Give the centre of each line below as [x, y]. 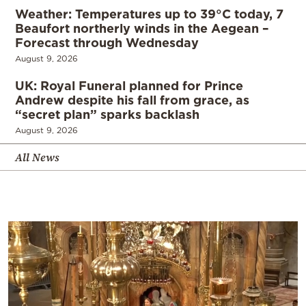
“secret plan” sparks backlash [107, 114]
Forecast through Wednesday [107, 43]
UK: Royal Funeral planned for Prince [129, 86]
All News [37, 157]
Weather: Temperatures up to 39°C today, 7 [149, 14]
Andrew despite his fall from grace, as [132, 100]
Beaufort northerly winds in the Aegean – [142, 28]
